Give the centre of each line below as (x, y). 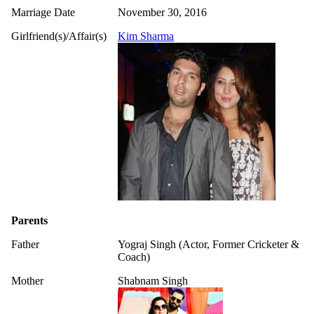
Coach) (134, 257)
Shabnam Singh (153, 280)
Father (25, 244)
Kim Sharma (146, 36)
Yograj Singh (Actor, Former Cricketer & (209, 244)
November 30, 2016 (162, 12)
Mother (27, 280)
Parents (29, 220)
